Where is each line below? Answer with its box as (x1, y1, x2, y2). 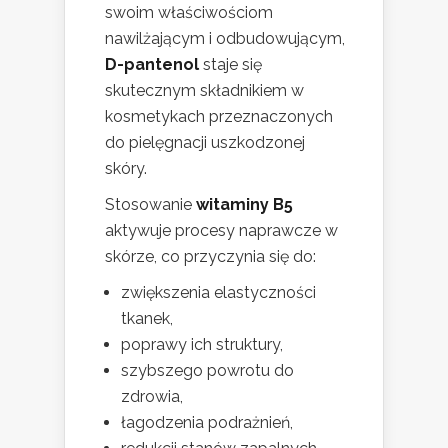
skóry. (105, 159, 147, 179)
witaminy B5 (196, 195, 293, 215)
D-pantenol (105, 55, 199, 75)
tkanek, (121, 309, 173, 329)
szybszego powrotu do (121, 361, 294, 381)
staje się (199, 55, 262, 75)
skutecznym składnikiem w (105, 81, 304, 101)
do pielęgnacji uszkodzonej (105, 133, 305, 153)
